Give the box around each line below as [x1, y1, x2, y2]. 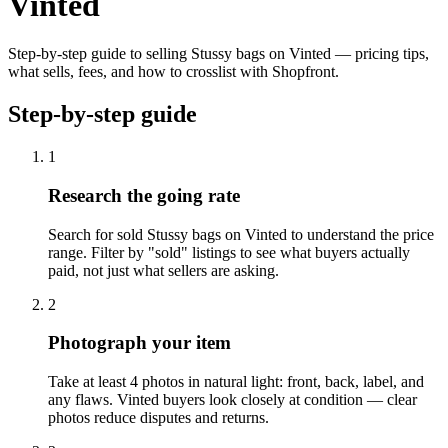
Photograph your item [48, 332, 231, 354]
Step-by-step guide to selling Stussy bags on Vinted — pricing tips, [8, 45, 429, 63]
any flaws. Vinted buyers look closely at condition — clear [48, 390, 417, 408]
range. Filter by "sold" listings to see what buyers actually [48, 243, 410, 261]
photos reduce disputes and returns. [48, 408, 269, 426]
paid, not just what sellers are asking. [48, 261, 279, 279]
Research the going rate [48, 184, 240, 206]
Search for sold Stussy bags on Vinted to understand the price [48, 225, 434, 243]
